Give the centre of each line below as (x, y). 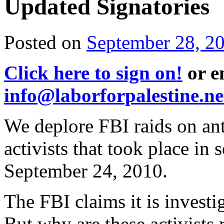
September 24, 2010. (86, 170)
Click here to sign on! (93, 72)
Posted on (43, 42)
